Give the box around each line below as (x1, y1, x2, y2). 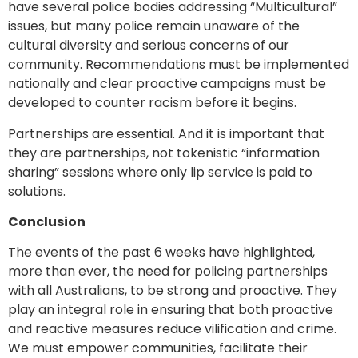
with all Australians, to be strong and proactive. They (8, 281, 337, 300)
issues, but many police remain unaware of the (8, 17, 300, 36)
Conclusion (8, 212, 86, 231)
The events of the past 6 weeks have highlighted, (8, 243, 315, 262)
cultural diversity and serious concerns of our (8, 36, 289, 55)
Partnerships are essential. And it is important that (8, 124, 324, 143)
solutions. (8, 181, 66, 201)
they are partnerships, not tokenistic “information (8, 143, 320, 162)
